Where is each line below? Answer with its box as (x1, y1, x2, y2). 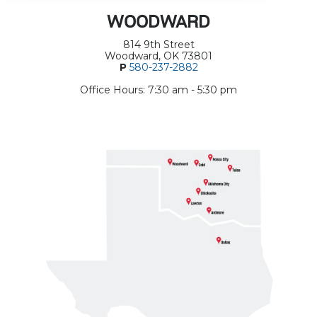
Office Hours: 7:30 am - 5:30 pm (80, 83, 237, 97)
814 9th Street (122, 38, 195, 52)
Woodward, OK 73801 (105, 50, 212, 63)
